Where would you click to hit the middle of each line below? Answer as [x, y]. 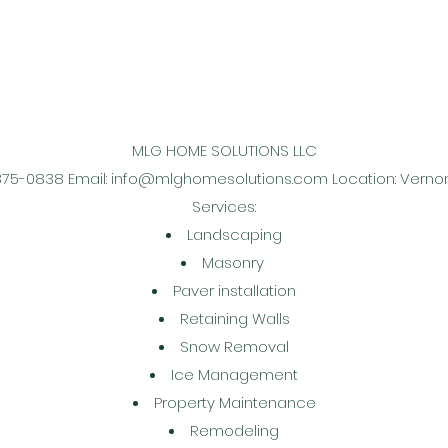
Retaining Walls [234, 318]
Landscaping [234, 234]
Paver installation [234, 290]
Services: [224, 206]
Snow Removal [234, 346]
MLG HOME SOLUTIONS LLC [224, 150]
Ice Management [234, 374]
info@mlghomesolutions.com [219, 178]
